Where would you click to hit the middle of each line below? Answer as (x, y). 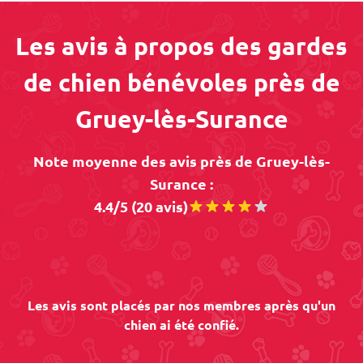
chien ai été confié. (181, 325)
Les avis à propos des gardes (181, 46)
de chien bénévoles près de (181, 82)
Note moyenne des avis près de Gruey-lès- (181, 161)
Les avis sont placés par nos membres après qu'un (181, 305)
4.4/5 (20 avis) (141, 206)
